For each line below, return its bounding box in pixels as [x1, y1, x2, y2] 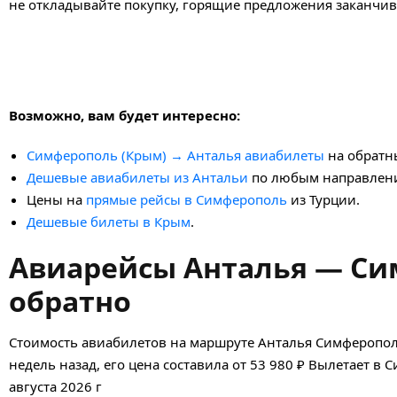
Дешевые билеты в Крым [27, 212, 191, 230]
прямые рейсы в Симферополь [86, 190, 287, 208]
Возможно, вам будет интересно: [9, 105, 240, 124]
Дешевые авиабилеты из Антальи [27, 167, 248, 186]
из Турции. [287, 190, 360, 208]
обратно [9, 281, 131, 320]
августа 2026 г [9, 377, 102, 395]
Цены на [27, 190, 86, 208]
